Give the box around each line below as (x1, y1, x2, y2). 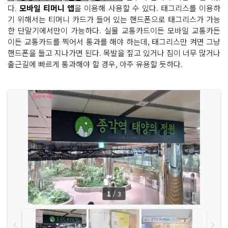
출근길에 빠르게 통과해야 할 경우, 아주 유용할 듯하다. (8, 58, 183, 69)
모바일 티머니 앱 (19, 2, 75, 13)
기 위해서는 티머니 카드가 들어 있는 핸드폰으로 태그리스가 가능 (8, 13, 220, 24)
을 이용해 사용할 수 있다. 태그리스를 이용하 (74, 2, 221, 13)
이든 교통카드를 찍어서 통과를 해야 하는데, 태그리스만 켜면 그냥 (8, 36, 220, 47)
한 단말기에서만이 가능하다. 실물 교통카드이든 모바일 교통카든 (8, 24, 220, 36)
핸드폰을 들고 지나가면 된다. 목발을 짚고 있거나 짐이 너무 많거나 (8, 47, 220, 58)
